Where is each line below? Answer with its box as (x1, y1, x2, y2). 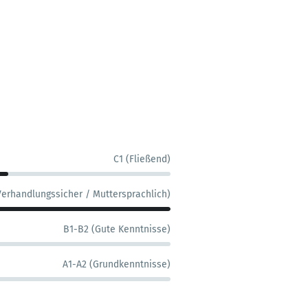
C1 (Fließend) (113, 153, 170, 165)
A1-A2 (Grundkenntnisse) (63, 258, 170, 270)
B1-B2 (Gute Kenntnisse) (63, 223, 170, 235)
